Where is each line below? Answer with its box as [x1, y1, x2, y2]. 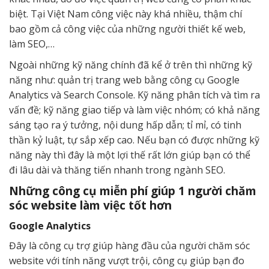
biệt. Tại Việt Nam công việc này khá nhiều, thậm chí [9, 7, 242, 21]
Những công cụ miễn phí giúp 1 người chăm [9, 183, 256, 199]
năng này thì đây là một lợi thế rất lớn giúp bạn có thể [9, 148, 250, 162]
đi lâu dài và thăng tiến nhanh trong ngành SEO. [9, 163, 225, 177]
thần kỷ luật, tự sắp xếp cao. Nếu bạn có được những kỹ [9, 133, 259, 147]
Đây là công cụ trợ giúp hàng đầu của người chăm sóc [9, 238, 250, 252]
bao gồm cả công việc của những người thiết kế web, [9, 22, 246, 36]
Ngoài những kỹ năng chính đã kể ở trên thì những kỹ [9, 58, 252, 72]
